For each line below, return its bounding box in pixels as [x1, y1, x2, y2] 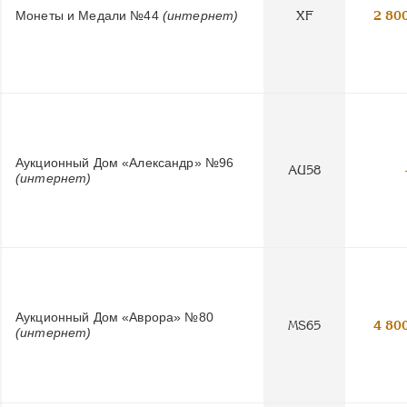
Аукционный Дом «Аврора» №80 [15, 310, 213, 325]
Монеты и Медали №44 [15, 7, 163, 23]
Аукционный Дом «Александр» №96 [15, 154, 234, 170]
